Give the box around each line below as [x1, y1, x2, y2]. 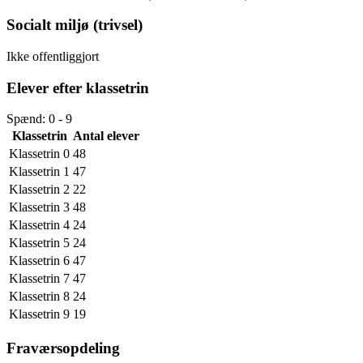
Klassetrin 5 [9, 236, 70, 250]
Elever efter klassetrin [6, 79, 149, 96]
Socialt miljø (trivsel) [6, 16, 143, 34]
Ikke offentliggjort [6, 49, 99, 64]
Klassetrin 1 [9, 164, 70, 179]
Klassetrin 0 [9, 147, 70, 161]
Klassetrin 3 [9, 200, 70, 215]
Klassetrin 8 [9, 289, 70, 304]
